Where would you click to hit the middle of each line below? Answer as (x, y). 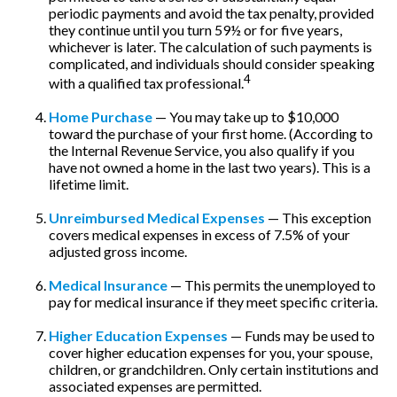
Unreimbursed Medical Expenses (157, 218)
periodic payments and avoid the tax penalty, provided (211, 12)
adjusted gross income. (118, 252)
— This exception (318, 218)
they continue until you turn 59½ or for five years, (195, 29)
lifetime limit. (89, 184)
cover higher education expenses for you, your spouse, (210, 353)
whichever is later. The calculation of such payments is (210, 46)
